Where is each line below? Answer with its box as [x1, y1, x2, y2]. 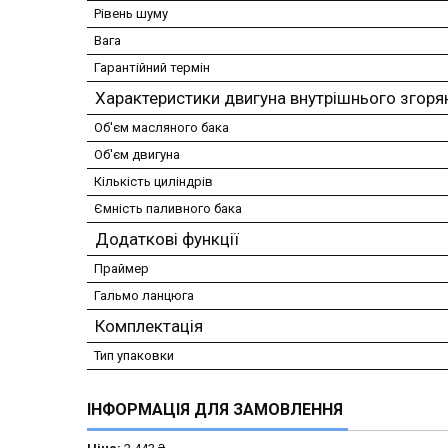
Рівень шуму [94, 6, 168, 22]
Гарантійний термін [94, 60, 210, 76]
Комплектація [95, 316, 203, 337]
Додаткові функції [95, 229, 239, 250]
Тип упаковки [94, 348, 174, 364]
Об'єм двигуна [94, 147, 180, 163]
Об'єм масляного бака [94, 120, 229, 136]
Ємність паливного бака [94, 201, 242, 217]
